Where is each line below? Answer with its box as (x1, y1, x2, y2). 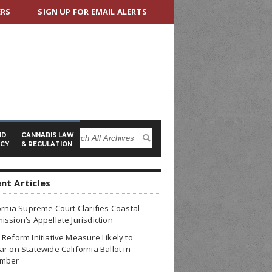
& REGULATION (21, 140, 72, 148)
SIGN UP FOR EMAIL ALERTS (38, 6, 147, 17)
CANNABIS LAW (21, 131, 74, 139)
